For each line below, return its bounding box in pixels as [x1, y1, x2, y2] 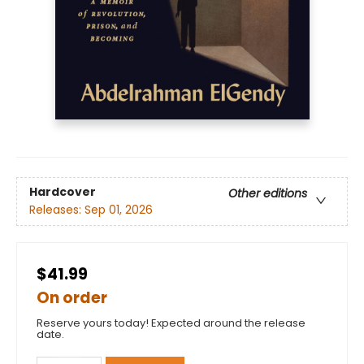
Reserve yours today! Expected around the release [37, 314, 305, 331]
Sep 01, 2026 [84, 201, 153, 218]
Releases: [29, 201, 84, 218]
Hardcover [29, 183, 96, 200]
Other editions [228, 184, 307, 201]
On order [37, 286, 107, 309]
